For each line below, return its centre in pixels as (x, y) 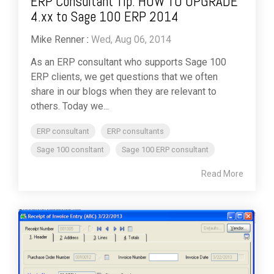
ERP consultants (135, 131)
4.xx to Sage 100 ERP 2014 (105, 16)
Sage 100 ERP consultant (165, 149)
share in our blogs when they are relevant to (124, 91)
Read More (222, 173)
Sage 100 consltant (70, 149)
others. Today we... (70, 106)
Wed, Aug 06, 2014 (131, 39)
